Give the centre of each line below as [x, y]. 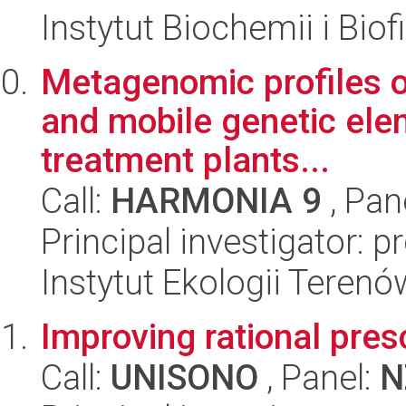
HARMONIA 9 [216, 201]
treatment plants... [185, 160]
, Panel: [319, 377]
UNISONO [184, 377]
